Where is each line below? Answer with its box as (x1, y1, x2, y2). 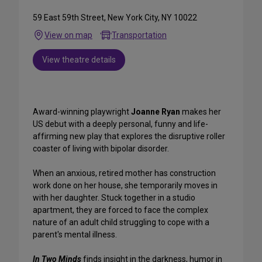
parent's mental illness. (33, 230, 120, 240)
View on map (44, 30, 92, 40)
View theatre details (42, 55, 116, 65)
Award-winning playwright (33, 107, 131, 117)
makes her (180, 107, 221, 117)
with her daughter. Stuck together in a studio (33, 193, 195, 203)
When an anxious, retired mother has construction (33, 168, 216, 178)
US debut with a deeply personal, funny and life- (33, 119, 208, 129)
